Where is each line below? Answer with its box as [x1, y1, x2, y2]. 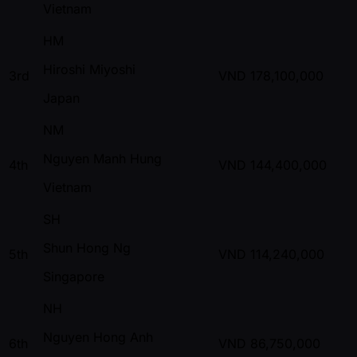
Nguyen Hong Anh [43, 329, 153, 346]
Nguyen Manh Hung [43, 151, 162, 167]
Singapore [43, 269, 104, 285]
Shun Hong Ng [43, 240, 131, 257]
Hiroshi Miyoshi [43, 61, 135, 78]
